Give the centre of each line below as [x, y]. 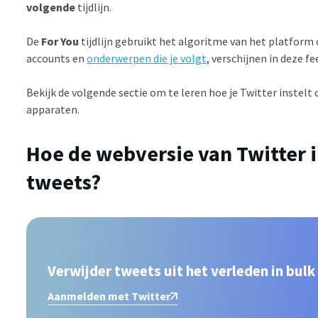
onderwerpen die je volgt [147, 58]
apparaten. [53, 109]
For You [60, 41]
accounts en [56, 58]
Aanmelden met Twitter [109, 296]
